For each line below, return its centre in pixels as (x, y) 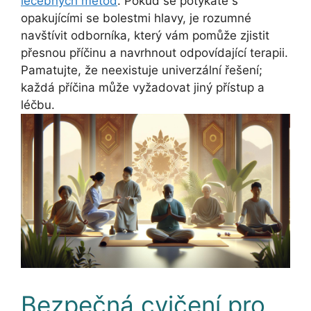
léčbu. (38, 104)
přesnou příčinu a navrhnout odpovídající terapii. (154, 52)
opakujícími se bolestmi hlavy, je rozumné (136, 18)
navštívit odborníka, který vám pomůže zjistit (145, 35)
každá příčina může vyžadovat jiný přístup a (143, 87)
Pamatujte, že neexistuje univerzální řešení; (142, 70)
